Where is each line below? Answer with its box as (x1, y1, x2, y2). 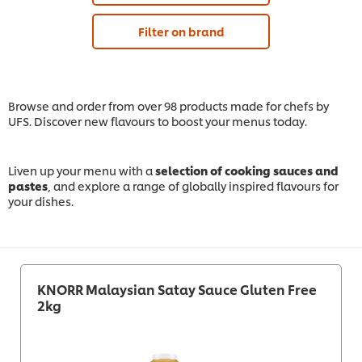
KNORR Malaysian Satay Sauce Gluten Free (37, 280, 317, 299)
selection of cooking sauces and (155, 162, 339, 179)
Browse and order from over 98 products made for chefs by (8, 98, 329, 114)
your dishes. (8, 193, 74, 209)
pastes (8, 178, 48, 194)
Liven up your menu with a (8, 162, 155, 179)
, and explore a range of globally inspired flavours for (48, 178, 339, 194)
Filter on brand (137, 23, 225, 40)
